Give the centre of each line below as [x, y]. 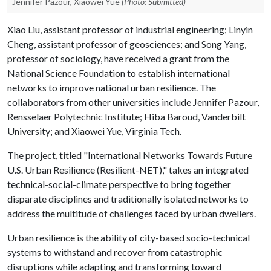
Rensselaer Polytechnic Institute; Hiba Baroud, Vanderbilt [126, 116]
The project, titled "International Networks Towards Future [130, 155]
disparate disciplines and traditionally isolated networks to [128, 199]
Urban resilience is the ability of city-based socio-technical [129, 237]
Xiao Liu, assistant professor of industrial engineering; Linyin [130, 29]
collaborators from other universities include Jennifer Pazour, [133, 102]
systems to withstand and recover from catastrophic [115, 252]
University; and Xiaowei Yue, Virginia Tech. [94, 131]
